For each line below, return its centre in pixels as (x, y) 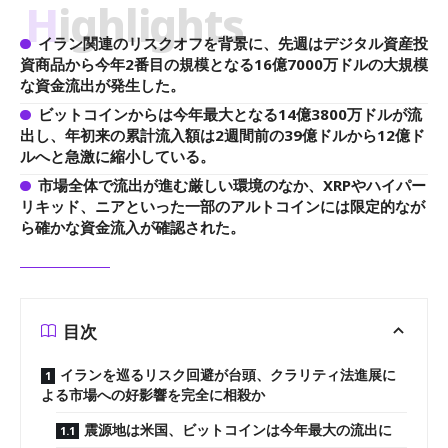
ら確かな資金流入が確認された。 (132, 227)
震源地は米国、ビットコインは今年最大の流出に (238, 429)
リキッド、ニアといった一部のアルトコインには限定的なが (222, 206)
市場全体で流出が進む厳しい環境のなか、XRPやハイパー (231, 185)
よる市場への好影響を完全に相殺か (153, 394)
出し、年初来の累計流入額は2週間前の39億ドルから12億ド (222, 135)
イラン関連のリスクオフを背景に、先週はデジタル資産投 (232, 43)
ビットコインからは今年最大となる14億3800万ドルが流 (229, 114)
